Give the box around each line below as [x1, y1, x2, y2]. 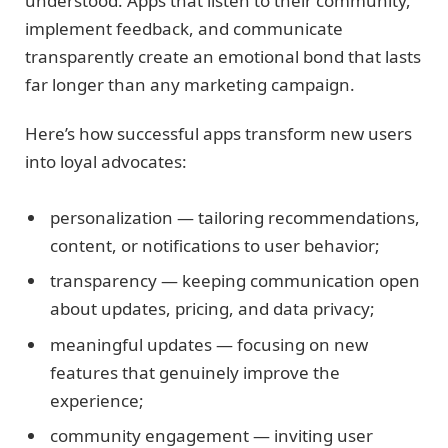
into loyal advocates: [25, 149, 187, 173]
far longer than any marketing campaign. [25, 73, 355, 97]
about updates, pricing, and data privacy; [50, 297, 375, 321]
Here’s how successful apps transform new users [25, 121, 412, 145]
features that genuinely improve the [50, 360, 340, 384]
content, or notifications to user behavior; [50, 233, 380, 257]
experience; [50, 388, 144, 412]
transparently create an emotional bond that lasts [25, 45, 421, 69]
